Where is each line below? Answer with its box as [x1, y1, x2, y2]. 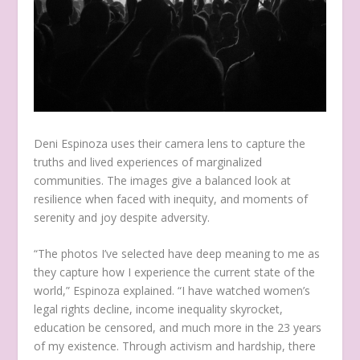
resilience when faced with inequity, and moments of [34, 190, 309, 207]
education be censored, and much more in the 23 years [34, 320, 322, 336]
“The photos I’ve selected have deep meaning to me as [34, 246, 321, 262]
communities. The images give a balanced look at [34, 172, 292, 188]
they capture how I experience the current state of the [34, 264, 316, 280]
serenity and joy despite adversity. [34, 209, 214, 225]
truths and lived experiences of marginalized [34, 153, 263, 170]
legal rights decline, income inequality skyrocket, [34, 301, 284, 317]
